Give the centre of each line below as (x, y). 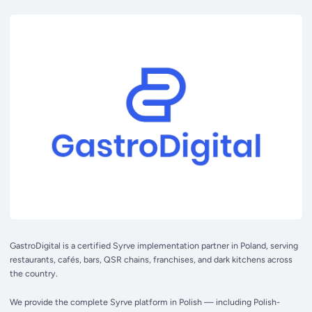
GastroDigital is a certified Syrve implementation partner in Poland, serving (154, 245)
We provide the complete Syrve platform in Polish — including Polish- (145, 302)
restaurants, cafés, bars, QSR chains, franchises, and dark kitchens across (151, 259)
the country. (34, 273)
